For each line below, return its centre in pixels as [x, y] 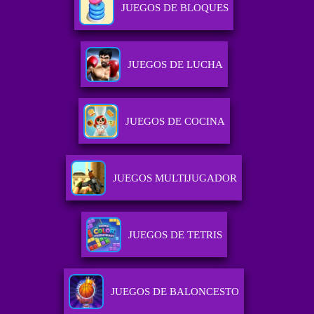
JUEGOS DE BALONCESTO [175, 292]
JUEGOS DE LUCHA [175, 65]
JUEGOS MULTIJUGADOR [175, 178]
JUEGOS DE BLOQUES [175, 8]
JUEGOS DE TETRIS [175, 235]
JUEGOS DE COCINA [175, 122]
